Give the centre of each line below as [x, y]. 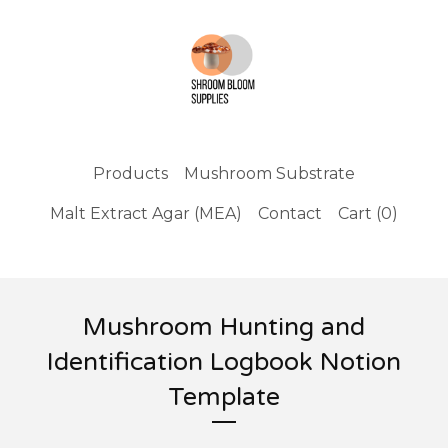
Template [224, 396]
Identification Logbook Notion [224, 361]
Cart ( [359, 213]
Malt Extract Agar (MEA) [146, 213]
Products [130, 173]
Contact [290, 213]
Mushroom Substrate [269, 173]
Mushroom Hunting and [224, 326]
